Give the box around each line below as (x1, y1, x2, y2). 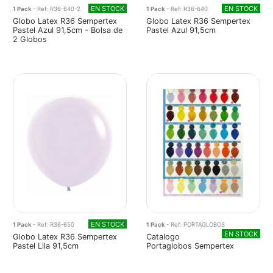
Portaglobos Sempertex (146, 241, 234, 250)
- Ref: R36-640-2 (33, 5, 80, 13)
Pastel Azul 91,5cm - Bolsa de (13, 26, 122, 35)
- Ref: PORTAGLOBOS (166, 221, 225, 228)
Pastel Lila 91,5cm (13, 241, 79, 250)
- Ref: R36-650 (33, 221, 74, 228)
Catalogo (146, 232, 180, 241)
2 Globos (13, 35, 47, 44)
